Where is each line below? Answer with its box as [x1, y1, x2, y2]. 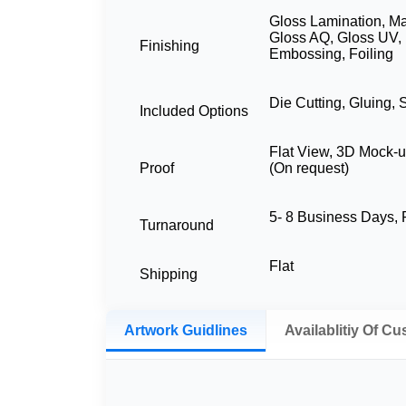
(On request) [269, 160, 349, 177]
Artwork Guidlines [124, 323, 247, 339]
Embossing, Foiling [269, 46, 393, 63]
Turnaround [140, 217, 214, 234]
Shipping [140, 266, 198, 283]
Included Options [140, 103, 248, 120]
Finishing [140, 38, 199, 54]
